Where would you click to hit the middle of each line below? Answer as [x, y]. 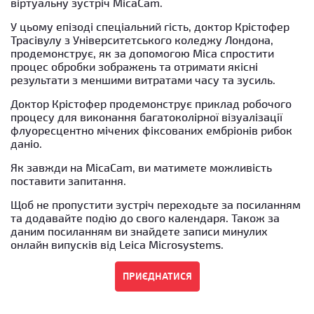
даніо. [26, 143]
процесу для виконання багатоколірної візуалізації [146, 116]
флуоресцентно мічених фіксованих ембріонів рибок [151, 130]
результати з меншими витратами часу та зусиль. [143, 79]
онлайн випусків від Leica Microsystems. [117, 244]
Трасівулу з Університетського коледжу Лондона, [142, 39]
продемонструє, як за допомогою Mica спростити [142, 53]
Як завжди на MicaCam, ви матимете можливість [141, 167]
